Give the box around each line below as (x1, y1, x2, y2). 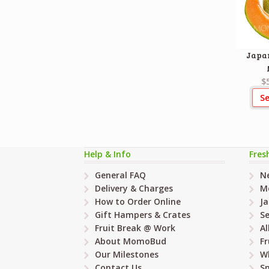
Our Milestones (94, 248, 159, 260)
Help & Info (84, 148, 131, 160)
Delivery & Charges (94, 182, 173, 194)
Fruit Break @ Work (94, 222, 175, 234)
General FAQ (94, 169, 146, 181)
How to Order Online (94, 195, 181, 207)
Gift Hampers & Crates (94, 208, 190, 220)
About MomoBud (94, 235, 166, 247)
